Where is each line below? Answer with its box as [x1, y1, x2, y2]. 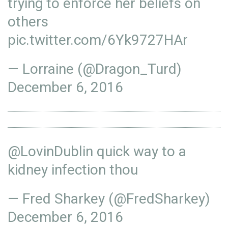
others [8, 13, 48, 30]
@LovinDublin [8, 143, 93, 160]
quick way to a [93, 143, 186, 160]
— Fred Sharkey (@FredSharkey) [8, 190, 210, 207]
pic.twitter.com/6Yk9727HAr [8, 32, 188, 48]
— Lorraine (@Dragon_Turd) [8, 61, 182, 77]
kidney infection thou [8, 161, 138, 178]
